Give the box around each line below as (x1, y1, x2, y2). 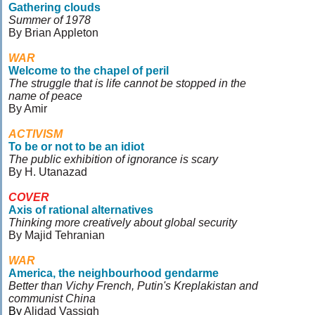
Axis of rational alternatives (8, 204, 153, 216)
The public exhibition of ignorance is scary (8, 153, 218, 165)
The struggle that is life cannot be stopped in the (8, 77, 246, 89)
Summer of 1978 (8, 14, 91, 26)
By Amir (8, 103, 47, 115)
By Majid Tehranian (8, 229, 105, 241)
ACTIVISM (8, 128, 63, 140)
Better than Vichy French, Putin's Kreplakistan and (8, 280, 258, 292)
